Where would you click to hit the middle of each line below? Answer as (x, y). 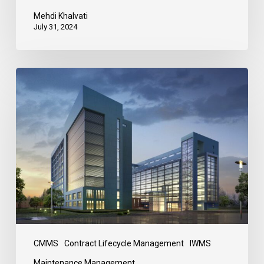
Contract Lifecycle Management (124, 243)
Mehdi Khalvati (60, 16)
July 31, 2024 (55, 27)
